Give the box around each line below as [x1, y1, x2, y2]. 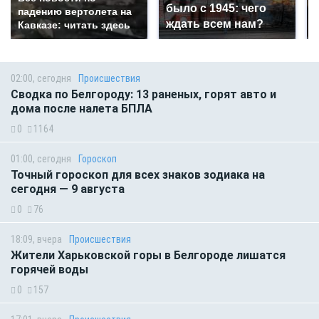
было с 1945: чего [166, 2, 266, 15]
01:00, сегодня [11, 153, 71, 165]
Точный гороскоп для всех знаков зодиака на [11, 168, 265, 182]
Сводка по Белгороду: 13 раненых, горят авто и [11, 88, 276, 102]
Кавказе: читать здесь [18, 19, 130, 31]
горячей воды [11, 263, 88, 277]
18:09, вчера [11, 234, 62, 246]
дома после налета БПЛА [11, 102, 152, 116]
